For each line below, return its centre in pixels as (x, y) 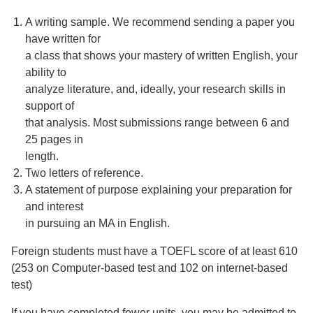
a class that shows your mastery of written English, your (161, 56)
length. (42, 156)
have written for (63, 39)
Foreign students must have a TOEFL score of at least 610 (154, 251)
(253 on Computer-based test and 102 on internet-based (150, 268)
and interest (54, 206)
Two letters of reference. (84, 173)
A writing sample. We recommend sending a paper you (160, 22)
